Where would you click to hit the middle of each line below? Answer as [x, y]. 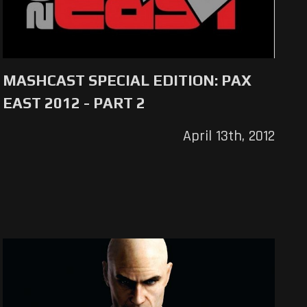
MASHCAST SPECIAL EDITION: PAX [127, 81]
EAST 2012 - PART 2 [74, 103]
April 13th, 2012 [229, 137]
